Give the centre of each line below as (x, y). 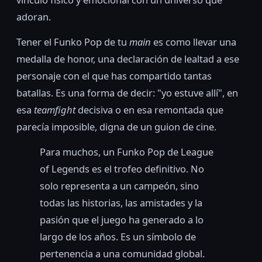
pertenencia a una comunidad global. (122, 254)
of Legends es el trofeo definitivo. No (122, 169)
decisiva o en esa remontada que (149, 110)
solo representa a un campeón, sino (119, 186)
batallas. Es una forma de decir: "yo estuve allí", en (127, 93)
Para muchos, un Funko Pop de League (127, 152)
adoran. (34, 17)
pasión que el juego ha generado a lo (122, 220)
